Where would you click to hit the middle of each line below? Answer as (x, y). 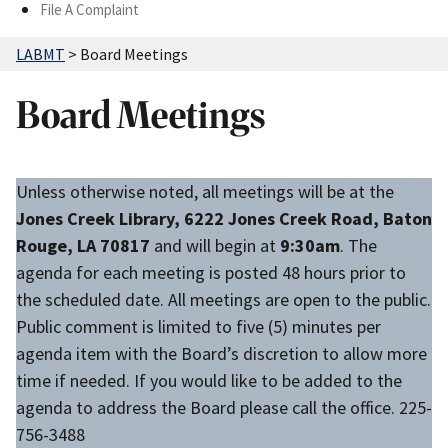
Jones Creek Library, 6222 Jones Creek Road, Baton (224, 219)
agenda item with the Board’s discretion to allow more (221, 354)
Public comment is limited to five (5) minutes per (198, 327)
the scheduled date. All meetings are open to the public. (223, 300)
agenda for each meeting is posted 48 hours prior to (211, 273)
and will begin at (217, 246)
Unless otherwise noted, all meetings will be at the (205, 192)
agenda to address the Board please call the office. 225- (224, 408)
